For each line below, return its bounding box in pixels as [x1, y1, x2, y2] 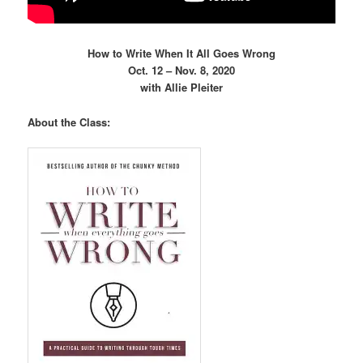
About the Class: [28, 113, 111, 130]
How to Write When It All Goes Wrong [88, 45, 275, 62]
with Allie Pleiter [140, 79, 223, 96]
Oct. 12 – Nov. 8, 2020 [128, 62, 235, 79]
